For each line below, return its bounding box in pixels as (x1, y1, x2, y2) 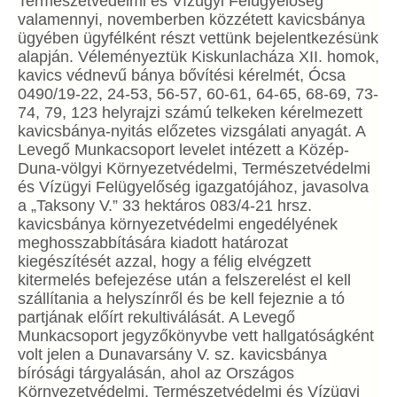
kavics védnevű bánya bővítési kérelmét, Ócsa (18, 66, 346, 84)
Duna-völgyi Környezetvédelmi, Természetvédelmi (18, 160, 370, 177)
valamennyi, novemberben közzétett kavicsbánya (18, 11, 365, 28)
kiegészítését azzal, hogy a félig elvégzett (18, 253, 311, 270)
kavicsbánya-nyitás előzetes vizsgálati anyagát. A (18, 122, 365, 140)
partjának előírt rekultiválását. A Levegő (18, 308, 295, 326)
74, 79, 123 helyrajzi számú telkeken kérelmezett (18, 104, 362, 121)
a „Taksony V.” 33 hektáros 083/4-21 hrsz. (18, 197, 312, 214)
